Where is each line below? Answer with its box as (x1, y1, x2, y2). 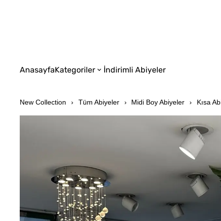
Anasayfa (20, 65, 55, 74)
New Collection (20, 98, 67, 107)
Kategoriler (55, 65, 96, 74)
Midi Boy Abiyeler (131, 98, 185, 107)
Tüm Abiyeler (78, 98, 119, 107)
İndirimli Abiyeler (103, 65, 166, 74)
